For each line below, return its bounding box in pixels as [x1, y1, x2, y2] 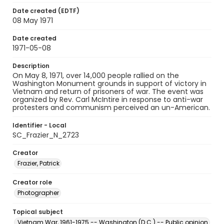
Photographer [17, 188, 59, 197]
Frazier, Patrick [17, 159, 59, 167]
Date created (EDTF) [12, 6, 79, 15]
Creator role [12, 178, 52, 186]
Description [12, 61, 49, 70]
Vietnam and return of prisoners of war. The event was [12, 86, 203, 96]
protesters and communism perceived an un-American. [12, 102, 210, 112]
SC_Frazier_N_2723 [12, 130, 79, 140]
